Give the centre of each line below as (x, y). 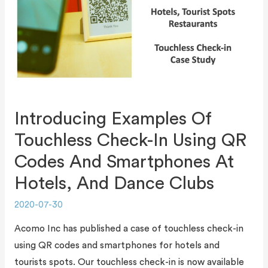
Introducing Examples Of (113, 119)
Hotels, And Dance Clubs (114, 183)
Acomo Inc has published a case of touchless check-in (129, 229)
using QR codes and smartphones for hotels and (117, 246)
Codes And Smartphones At (124, 162)
